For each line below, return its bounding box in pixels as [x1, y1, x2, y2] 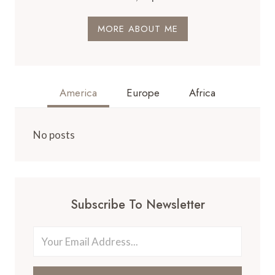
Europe [126, 85, 160, 101]
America [60, 85, 97, 101]
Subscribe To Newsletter [70, 195, 205, 214]
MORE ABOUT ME [97, 21, 178, 36]
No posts [33, 128, 75, 142]
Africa [189, 85, 215, 101]
